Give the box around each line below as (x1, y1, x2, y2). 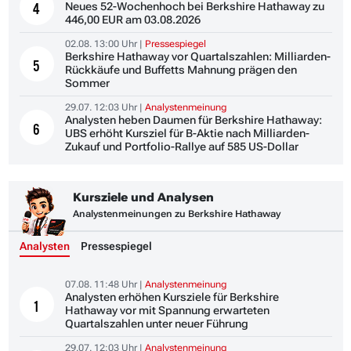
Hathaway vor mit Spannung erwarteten (65, 303, 270, 317)
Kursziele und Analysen (72, 190, 214, 205)
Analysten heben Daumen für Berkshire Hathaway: (65, 113, 323, 126)
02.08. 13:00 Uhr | (65, 38, 146, 49)
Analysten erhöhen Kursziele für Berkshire (65, 290, 280, 303)
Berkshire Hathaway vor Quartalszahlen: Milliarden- (65, 49, 331, 63)
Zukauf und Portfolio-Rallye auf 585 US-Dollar (65, 139, 299, 153)
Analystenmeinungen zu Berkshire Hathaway (72, 208, 280, 219)
